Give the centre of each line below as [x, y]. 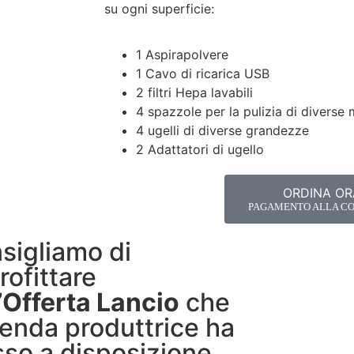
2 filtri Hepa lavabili [194, 93]
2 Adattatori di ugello [200, 150]
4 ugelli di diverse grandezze [222, 131]
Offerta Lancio [90, 303]
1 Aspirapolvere [182, 55]
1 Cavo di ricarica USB [203, 74]
